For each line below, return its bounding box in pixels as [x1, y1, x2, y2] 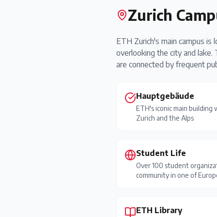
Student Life [136, 148, 186, 158]
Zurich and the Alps [136, 114, 194, 122]
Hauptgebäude [136, 91, 194, 101]
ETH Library [136, 205, 182, 215]
